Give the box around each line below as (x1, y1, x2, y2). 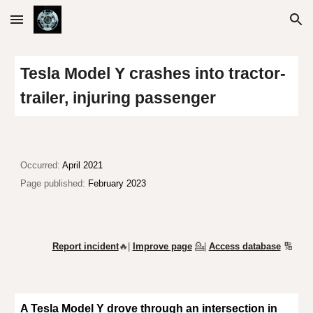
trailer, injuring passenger (20, 89, 217, 107)
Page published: (20, 178, 86, 189)
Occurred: (20, 160, 63, 170)
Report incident (52, 241, 119, 252)
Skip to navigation (214, 20, 302, 32)
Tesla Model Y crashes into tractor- (20, 64, 286, 82)
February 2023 (85, 178, 147, 189)
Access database (208, 241, 281, 252)
